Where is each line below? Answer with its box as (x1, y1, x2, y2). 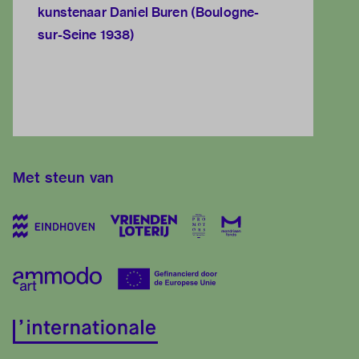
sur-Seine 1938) (38, 26, 135, 44)
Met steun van (13, 168, 114, 188)
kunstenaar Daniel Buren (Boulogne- (38, 4, 260, 22)
